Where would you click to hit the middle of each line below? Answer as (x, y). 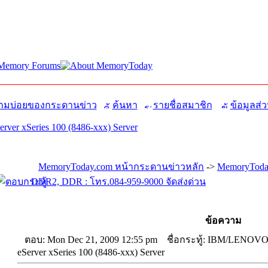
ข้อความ (223, 220)
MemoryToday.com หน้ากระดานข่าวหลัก (121, 167)
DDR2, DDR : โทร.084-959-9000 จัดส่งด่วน (118, 182)
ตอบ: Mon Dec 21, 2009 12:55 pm (91, 240)
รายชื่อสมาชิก (182, 105)
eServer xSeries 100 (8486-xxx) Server (91, 252)
